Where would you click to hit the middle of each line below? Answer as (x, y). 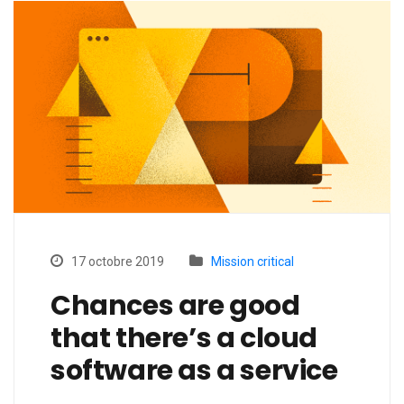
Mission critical (252, 262)
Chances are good (175, 306)
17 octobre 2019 (116, 262)
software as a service (194, 371)
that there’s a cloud (184, 339)
